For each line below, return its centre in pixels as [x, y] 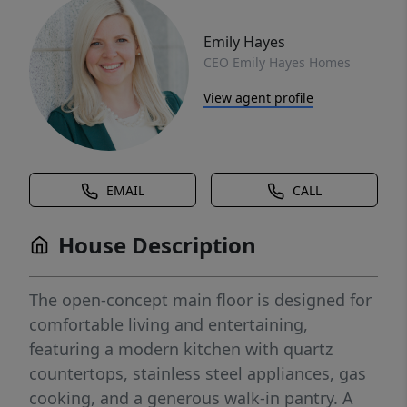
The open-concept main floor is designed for [200, 300]
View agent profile [258, 97]
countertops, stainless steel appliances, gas [198, 373]
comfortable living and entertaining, [169, 324]
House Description [157, 245]
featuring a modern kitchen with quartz [181, 349]
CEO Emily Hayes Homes [277, 62]
